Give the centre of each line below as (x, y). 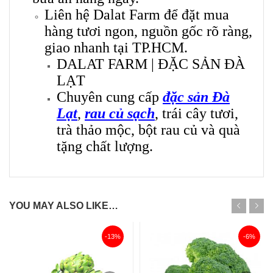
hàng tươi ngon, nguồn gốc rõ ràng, (148, 31)
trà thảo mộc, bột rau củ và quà (148, 130)
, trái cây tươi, (197, 114)
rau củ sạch (120, 114)
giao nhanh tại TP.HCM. (116, 48)
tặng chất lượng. (105, 147)
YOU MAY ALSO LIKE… (64, 206)
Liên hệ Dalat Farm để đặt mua (137, 15)
